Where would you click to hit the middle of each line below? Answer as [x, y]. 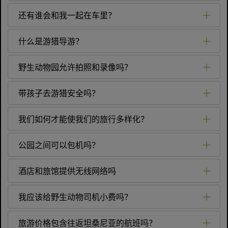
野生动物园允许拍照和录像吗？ [75, 67]
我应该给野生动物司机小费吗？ [75, 197]
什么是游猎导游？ [51, 41]
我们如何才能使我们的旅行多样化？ [83, 119]
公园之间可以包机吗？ [59, 145]
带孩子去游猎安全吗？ [59, 93]
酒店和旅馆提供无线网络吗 [67, 171]
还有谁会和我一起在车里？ [67, 15]
